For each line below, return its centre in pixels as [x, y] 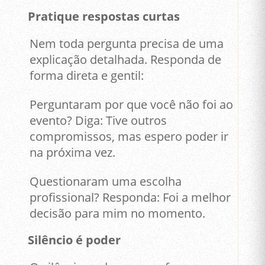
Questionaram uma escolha [106, 181]
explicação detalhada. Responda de [126, 59]
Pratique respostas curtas [104, 17]
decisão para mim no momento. [118, 213]
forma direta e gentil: [87, 75]
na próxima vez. [73, 152]
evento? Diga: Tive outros [98, 120]
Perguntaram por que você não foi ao [132, 104]
